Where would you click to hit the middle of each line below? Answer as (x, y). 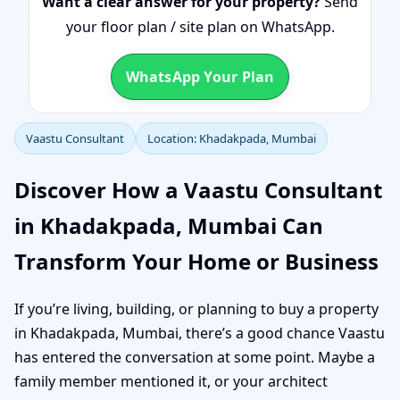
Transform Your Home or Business (196, 261)
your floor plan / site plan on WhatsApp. (200, 27)
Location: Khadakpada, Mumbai (232, 138)
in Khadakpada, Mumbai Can (169, 225)
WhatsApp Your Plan (200, 77)
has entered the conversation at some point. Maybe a (195, 357)
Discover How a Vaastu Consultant (198, 189)
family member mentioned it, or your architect (171, 381)
